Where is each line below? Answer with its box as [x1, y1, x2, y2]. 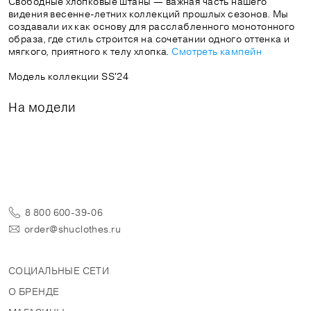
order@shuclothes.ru [24, 222, 121, 235]
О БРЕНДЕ [8, 285, 60, 298]
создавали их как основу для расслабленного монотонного [8, 19, 295, 33]
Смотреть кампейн [171, 44, 262, 58]
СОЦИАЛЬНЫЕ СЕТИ [8, 264, 110, 277]
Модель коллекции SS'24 [8, 69, 129, 83]
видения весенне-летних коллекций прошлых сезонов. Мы [8, 7, 289, 20]
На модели [8, 99, 76, 115]
